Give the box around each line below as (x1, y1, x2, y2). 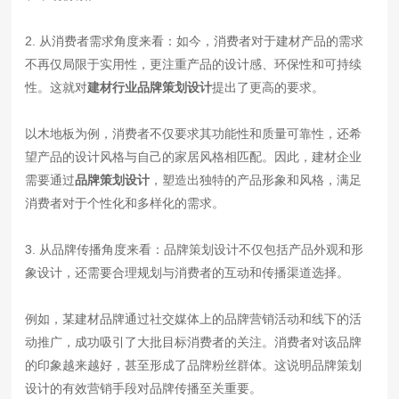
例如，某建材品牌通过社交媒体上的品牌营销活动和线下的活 (25, 312, 362, 327)
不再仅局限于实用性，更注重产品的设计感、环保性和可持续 (25, 57, 362, 72)
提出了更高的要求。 (212, 80, 325, 95)
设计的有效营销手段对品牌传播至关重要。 (25, 381, 263, 396)
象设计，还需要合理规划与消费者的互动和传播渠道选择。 (25, 265, 350, 281)
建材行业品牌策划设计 (87, 80, 213, 95)
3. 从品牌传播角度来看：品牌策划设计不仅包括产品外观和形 (25, 242, 364, 257)
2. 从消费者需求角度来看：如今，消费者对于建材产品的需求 (25, 34, 364, 49)
